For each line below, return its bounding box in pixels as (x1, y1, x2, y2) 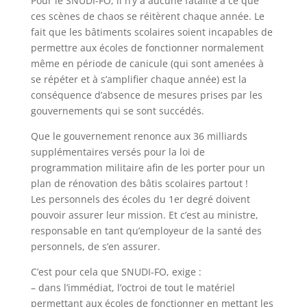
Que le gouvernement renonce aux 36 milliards (30, 130, 247, 143)
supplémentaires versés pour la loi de (30, 145, 205, 158)
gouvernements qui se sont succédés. (30, 104, 204, 117)
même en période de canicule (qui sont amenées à (30, 57, 264, 70)
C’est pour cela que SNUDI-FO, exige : (30, 265, 201, 278)
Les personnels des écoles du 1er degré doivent (30, 193, 250, 206)
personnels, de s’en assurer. (30, 240, 160, 253)
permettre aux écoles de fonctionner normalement (30, 41, 264, 54)
